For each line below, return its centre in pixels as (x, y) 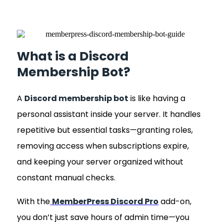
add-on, (175, 202)
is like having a (157, 99)
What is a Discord (73, 56)
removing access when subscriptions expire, (103, 146)
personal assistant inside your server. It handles (109, 114)
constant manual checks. (66, 178)
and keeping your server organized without (100, 162)
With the (33, 202)
